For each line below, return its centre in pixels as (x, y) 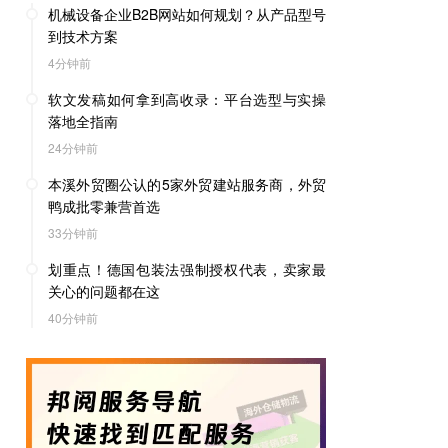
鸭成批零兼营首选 (104, 206)
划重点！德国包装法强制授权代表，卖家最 (187, 269)
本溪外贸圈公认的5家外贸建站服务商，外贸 (187, 184)
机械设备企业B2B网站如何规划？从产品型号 (187, 14)
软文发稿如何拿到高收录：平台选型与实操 (187, 99)
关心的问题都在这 (104, 291)
